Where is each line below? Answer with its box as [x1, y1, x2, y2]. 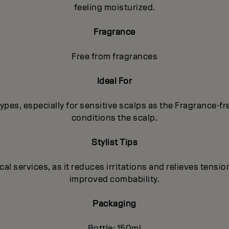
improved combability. [69, 174, 160, 185]
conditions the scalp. [71, 112, 158, 124]
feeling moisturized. [74, 2, 155, 13]
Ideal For [97, 76, 132, 87]
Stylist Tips [91, 137, 138, 148]
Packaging [93, 198, 136, 210]
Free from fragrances [72, 51, 157, 62]
